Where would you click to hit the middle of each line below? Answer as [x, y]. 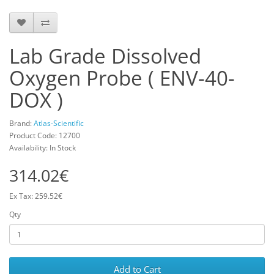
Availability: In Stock [43, 148]
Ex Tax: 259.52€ [36, 196]
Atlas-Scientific [59, 123]
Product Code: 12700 [45, 135]
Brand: [21, 123]
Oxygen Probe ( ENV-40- [122, 78]
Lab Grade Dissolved [105, 56]
